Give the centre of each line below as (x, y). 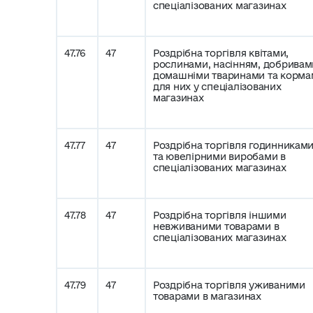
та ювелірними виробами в (219, 156)
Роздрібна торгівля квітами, (221, 53)
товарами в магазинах (207, 296)
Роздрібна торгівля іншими (220, 215)
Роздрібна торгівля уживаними (229, 285)
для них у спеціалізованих (217, 87)
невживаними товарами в (216, 226)
